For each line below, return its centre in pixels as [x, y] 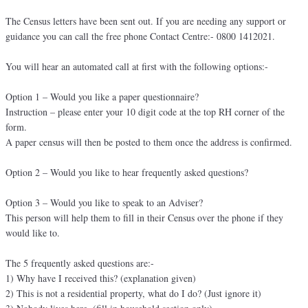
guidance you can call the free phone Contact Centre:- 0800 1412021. [140, 36]
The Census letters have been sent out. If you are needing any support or [146, 21]
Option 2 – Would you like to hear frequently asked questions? [127, 172]
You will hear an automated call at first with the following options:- [137, 66]
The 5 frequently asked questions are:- [80, 263]
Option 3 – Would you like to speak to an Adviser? [104, 202]
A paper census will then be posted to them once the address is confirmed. [149, 142]
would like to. [33, 232]
